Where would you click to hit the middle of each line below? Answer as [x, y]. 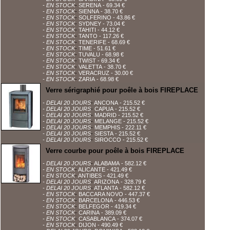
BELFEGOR [94, 206]
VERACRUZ [94, 73]
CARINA [89, 213]
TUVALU [89, 54]
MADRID [106, 115]
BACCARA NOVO [101, 194]
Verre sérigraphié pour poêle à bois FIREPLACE [122, 90]
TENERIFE [92, 42]
